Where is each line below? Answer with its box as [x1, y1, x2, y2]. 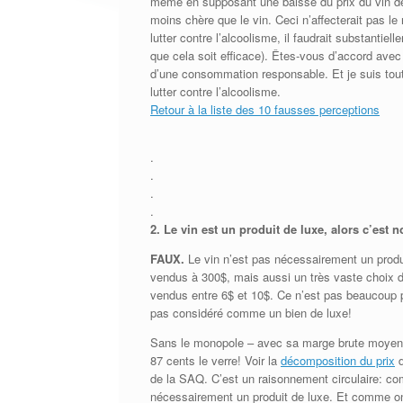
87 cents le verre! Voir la [150, 351, 281, 369]
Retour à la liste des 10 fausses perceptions [150, 100, 380, 118]
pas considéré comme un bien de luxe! [150, 303, 352, 321]
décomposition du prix [281, 351, 395, 369]
